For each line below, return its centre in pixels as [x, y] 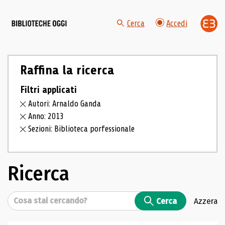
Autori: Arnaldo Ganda [65, 104]
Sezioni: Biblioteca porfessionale [82, 129]
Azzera [206, 201]
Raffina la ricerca [67, 70]
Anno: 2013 [46, 117]
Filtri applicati [48, 90]
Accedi [177, 24]
